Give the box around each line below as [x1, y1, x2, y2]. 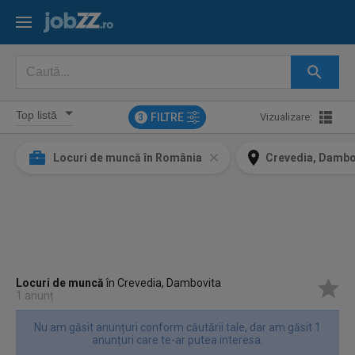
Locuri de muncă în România [53, 151, 203, 164]
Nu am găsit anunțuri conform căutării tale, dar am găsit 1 [33, 321, 321, 334]
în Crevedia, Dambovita [104, 277, 222, 289]
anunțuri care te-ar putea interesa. [91, 334, 263, 346]
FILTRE [150, 111, 184, 124]
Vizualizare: [259, 111, 312, 123]
